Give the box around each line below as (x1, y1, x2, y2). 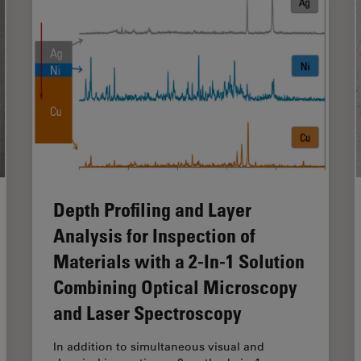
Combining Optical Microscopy (53, 274, 297, 298)
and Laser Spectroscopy (53, 300, 242, 324)
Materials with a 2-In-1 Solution (53, 248, 305, 272)
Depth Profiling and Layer (53, 197, 251, 221)
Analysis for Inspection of (53, 222, 255, 247)
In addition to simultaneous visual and (53, 338, 264, 354)
